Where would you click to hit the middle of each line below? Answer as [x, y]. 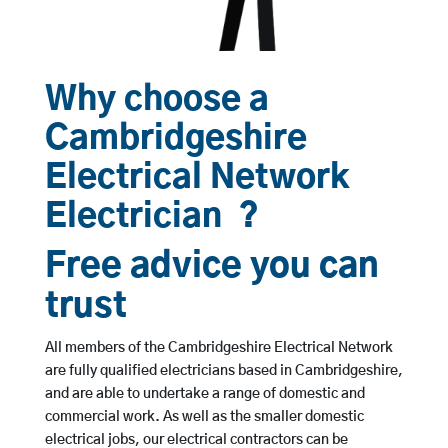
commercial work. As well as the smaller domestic [204, 417]
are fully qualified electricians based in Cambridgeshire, [223, 371]
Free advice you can [211, 267]
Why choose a [156, 101]
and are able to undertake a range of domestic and [204, 394]
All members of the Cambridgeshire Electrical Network [218, 348]
